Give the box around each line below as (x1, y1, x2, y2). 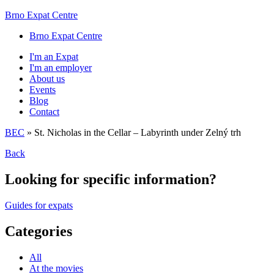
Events (29, 84, 56, 95)
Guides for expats (5, 199, 73, 210)
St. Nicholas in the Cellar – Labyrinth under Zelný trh (34, 127, 241, 138)
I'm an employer (29, 62, 92, 73)
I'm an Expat (29, 51, 78, 62)
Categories (5, 223, 72, 239)
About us (29, 73, 65, 84)
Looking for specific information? (5, 171, 217, 187)
